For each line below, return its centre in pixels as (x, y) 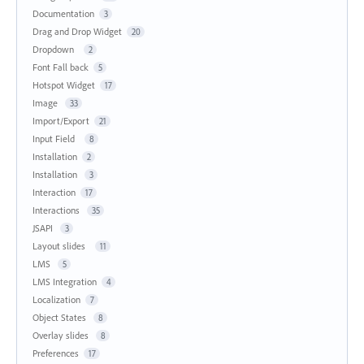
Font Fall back (61, 67)
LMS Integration (65, 282)
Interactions (57, 210)
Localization (56, 300)
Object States (61, 318)
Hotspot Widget (64, 85)
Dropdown (56, 50)
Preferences (56, 353)
